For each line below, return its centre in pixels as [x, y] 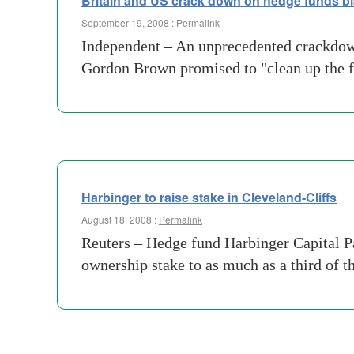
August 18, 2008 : [120, 219]
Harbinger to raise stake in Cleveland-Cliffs [209, 197]
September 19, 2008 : [129, 23]
